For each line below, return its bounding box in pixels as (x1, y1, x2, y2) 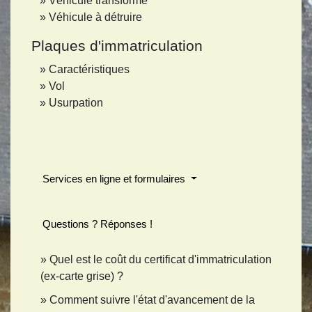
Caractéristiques (49, 63, 130, 76)
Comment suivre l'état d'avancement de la (49, 294, 255, 306)
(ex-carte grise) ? (40, 270, 123, 283)
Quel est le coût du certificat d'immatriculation (49, 253, 272, 266)
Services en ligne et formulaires (42, 173, 188, 185)
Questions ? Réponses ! (42, 218, 153, 231)
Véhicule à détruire (49, 11, 142, 24)
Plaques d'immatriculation (31, 38, 203, 54)
